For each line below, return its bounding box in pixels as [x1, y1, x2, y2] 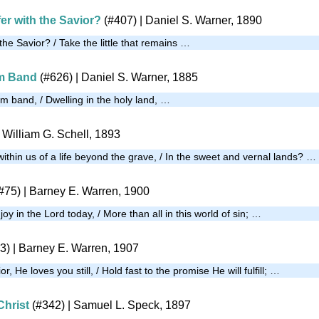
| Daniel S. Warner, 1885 [73, 70, 198, 83]
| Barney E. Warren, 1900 [21, 184, 150, 197]
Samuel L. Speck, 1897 [73, 298, 191, 311]
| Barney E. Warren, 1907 [10, 241, 139, 254]
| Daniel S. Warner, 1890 [137, 14, 262, 26]
